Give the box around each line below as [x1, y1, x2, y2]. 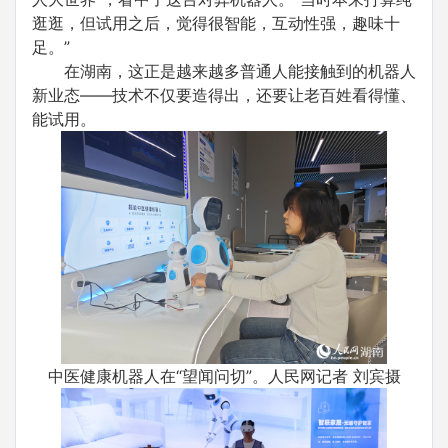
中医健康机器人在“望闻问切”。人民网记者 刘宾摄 [47, 365, 401, 386]
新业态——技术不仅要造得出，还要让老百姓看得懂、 [32, 85, 416, 105]
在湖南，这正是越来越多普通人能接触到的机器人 [64, 61, 416, 81]
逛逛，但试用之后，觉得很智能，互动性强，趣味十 [32, 13, 400, 33]
